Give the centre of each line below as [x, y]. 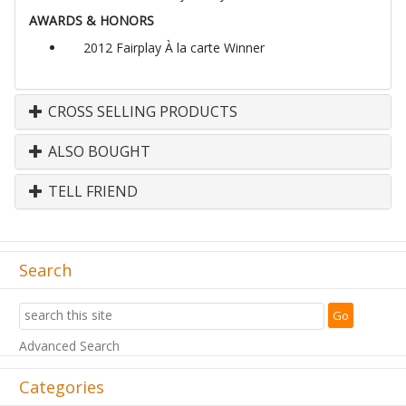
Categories [62, 387]
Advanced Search [69, 345]
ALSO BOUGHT [97, 151]
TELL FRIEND [91, 191]
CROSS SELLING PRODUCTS [141, 111]
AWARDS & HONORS [92, 20]
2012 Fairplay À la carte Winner [174, 47]
